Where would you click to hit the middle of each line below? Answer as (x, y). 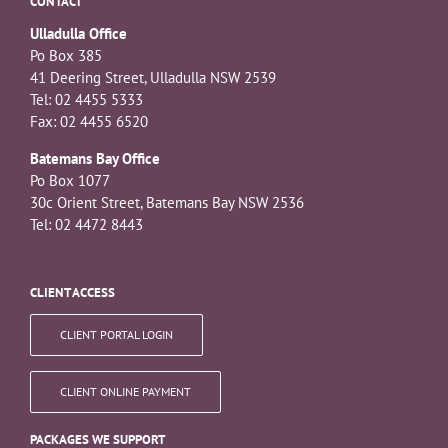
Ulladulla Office (78, 33)
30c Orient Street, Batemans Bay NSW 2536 (167, 202)
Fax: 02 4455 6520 (89, 121)
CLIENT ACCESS (72, 292)
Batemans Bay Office (95, 158)
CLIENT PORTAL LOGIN (116, 334)
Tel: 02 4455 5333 (86, 99)
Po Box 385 (66, 55)
